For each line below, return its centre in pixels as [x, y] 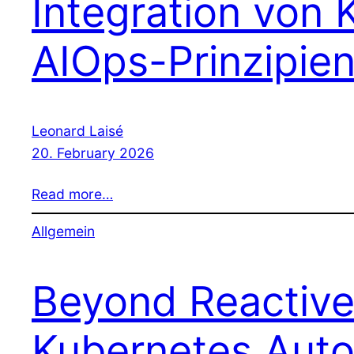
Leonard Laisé [77, 130]
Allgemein [63, 232]
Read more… [72, 194]
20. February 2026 [93, 153]
